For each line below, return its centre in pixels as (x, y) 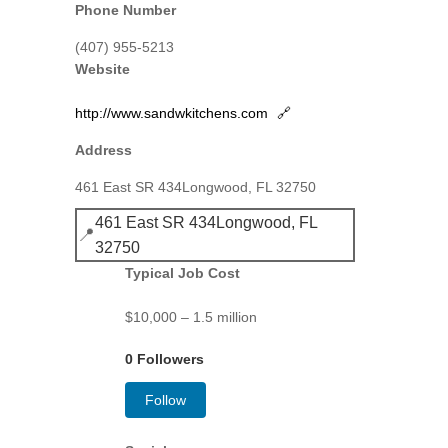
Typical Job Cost (182, 273)
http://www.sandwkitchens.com (173, 113)
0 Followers (164, 359)
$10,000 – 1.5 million (190, 317)
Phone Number (125, 10)
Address (103, 150)
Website (102, 69)
